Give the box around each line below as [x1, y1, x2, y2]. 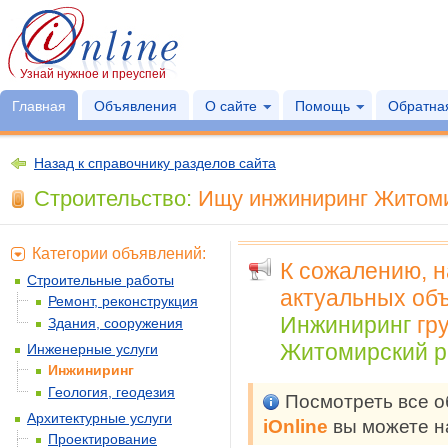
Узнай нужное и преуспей [20, 67, 166, 81]
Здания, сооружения [48, 315, 183, 331]
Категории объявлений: [32, 245, 206, 262]
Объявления [94, 98, 177, 114]
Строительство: [34, 186, 192, 211]
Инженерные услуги [27, 341, 158, 357]
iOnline [263, 416, 328, 437]
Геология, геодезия [48, 384, 175, 400]
